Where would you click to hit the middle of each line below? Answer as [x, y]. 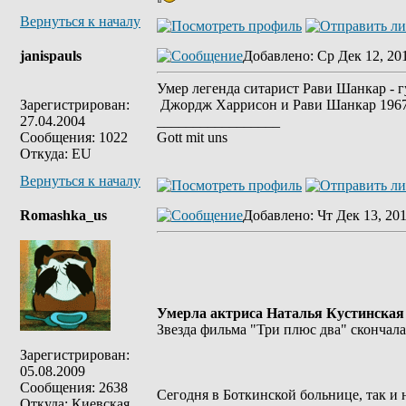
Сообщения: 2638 [74, 387]
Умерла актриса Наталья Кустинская [280, 313]
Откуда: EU [56, 154]
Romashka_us [63, 215]
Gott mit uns [192, 137]
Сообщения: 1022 [74, 137]
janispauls [51, 56]
